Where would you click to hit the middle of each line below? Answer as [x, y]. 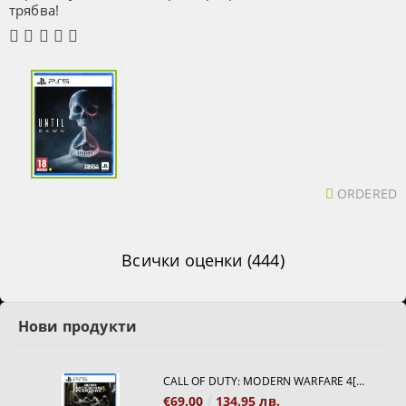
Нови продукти [78, 326]
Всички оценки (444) [203, 260]
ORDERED [367, 193]
